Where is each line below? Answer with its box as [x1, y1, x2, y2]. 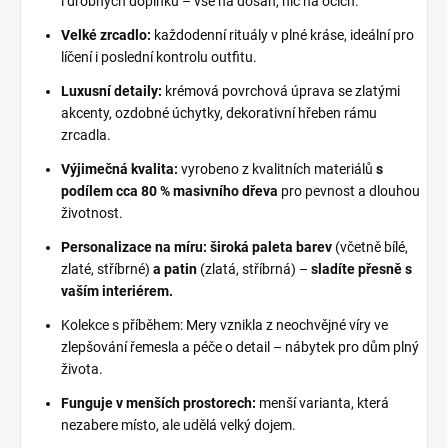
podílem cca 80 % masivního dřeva [61, 183, 278, 199]
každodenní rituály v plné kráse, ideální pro [151, 27, 414, 43]
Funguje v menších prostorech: [61, 395, 256, 411]
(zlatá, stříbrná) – [197, 261, 311, 277]
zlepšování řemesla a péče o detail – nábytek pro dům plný [61, 339, 419, 355]
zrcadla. [61, 127, 111, 143]
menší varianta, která [256, 395, 389, 411]
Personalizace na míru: [61, 239, 207, 255]
